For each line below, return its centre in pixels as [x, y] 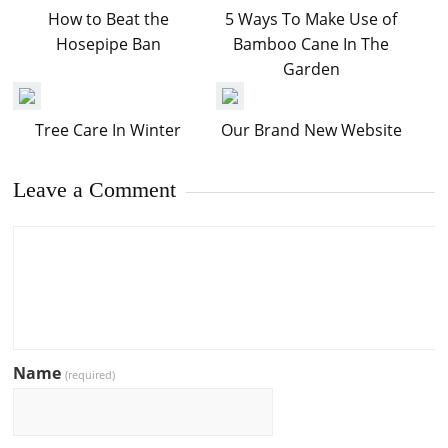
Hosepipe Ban [108, 44]
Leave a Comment [95, 189]
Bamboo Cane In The [311, 44]
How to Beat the [108, 19]
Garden [311, 69]
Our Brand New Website [311, 130]
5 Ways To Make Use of [311, 19]
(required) [90, 374]
